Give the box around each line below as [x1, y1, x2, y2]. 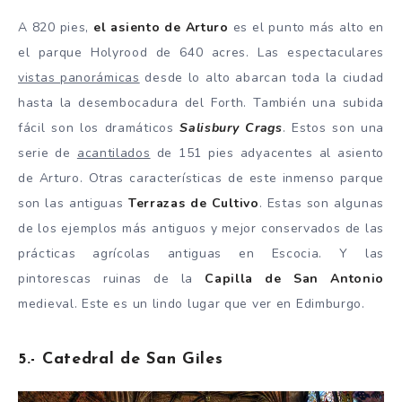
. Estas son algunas [258, 195, 384, 212]
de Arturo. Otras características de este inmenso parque [18, 170, 384, 187]
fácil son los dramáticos [18, 119, 180, 136]
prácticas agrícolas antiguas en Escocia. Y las [18, 245, 384, 262]
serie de [18, 144, 77, 162]
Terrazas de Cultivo [127, 195, 259, 212]
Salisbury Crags [179, 119, 283, 136]
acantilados [76, 144, 151, 162]
